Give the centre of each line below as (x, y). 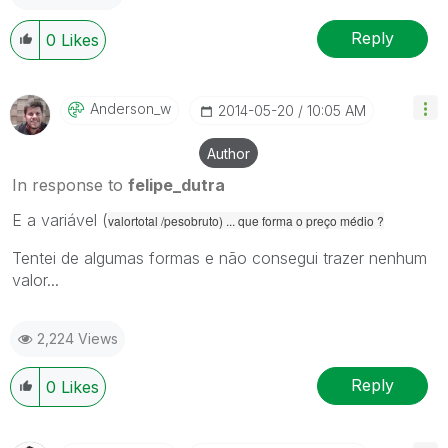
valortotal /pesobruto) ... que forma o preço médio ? (246, 220)
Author (228, 153)
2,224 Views (77, 338)
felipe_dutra (176, 184)
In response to (70, 184)
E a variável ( (60, 219)
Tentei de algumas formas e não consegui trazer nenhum (219, 257)
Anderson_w (130, 108)
